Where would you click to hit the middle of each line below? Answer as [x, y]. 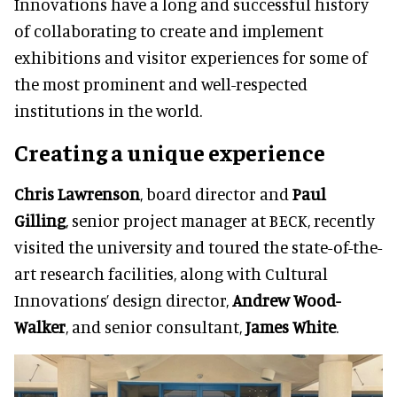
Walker [40, 326]
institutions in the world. [108, 110]
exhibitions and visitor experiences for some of [191, 57]
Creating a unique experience [170, 152]
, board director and [216, 193]
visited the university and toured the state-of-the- [198, 246]
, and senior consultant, [156, 326]
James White [291, 326]
